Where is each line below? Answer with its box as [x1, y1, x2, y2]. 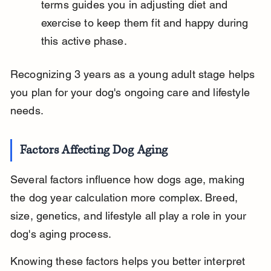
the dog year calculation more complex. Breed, [10, 191, 241, 204]
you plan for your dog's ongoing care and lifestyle [10, 86, 253, 99]
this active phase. [41, 34, 127, 48]
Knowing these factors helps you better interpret [10, 255, 249, 268]
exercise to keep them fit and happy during [41, 16, 252, 30]
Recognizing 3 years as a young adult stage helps [10, 68, 258, 81]
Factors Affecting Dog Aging [20, 142, 168, 159]
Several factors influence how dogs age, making [10, 173, 248, 186]
